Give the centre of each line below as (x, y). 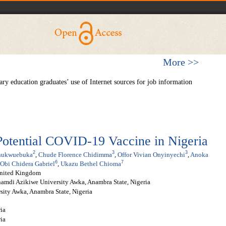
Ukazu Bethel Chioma (91, 164)
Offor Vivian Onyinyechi (151, 154)
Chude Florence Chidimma (75, 154)
